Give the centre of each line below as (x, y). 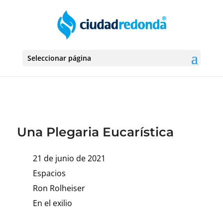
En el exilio (52, 203)
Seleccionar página (59, 58)
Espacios (49, 173)
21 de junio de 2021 (69, 158)
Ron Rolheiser (59, 188)
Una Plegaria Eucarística (95, 132)
